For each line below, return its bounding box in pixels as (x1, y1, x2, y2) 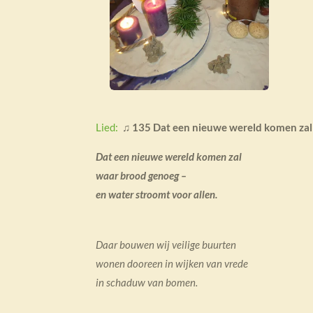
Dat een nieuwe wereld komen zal (96, 150, 242, 163)
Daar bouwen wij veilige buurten (96, 238, 236, 251)
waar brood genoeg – (96, 168, 187, 182)
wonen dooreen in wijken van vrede (96, 256, 248, 270)
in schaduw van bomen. (96, 275, 198, 289)
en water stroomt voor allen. (96, 187, 217, 201)
